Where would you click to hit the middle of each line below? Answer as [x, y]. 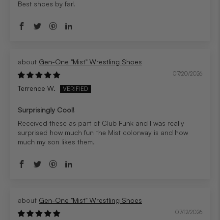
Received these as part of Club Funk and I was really [101, 123]
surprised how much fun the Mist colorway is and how [103, 133]
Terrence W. [37, 88]
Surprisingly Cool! [46, 110]
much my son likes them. [56, 142]
